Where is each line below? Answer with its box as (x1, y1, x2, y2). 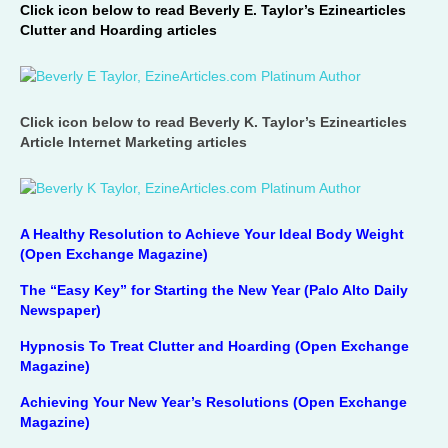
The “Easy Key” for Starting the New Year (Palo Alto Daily (20, 282, 408, 298)
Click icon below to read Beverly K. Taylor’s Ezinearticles (20, 114, 407, 130)
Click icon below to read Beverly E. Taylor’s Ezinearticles (20, 2, 406, 18)
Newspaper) (20, 302, 101, 318)
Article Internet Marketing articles (20, 134, 247, 150)
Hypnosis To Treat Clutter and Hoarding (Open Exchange (20, 338, 409, 354)
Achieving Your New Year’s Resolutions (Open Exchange (20, 394, 407, 410)
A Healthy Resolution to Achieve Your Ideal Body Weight (20, 226, 404, 242)
